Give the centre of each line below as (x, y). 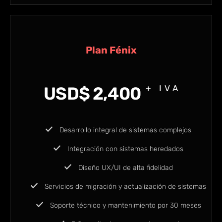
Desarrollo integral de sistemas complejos (124, 130)
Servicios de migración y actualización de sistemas (124, 187)
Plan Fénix (111, 50)
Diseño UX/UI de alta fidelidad (124, 168)
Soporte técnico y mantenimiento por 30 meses (124, 206)
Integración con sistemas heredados (124, 149)
